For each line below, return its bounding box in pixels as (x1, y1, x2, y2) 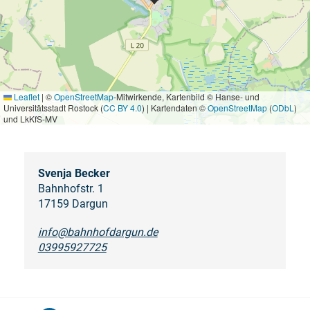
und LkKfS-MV (3, 112, 57, 125)
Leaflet (12, 90, 39, 102)
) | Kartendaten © (142, 101, 208, 113)
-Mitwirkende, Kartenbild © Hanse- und (113, 90, 259, 102)
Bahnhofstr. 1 (37, 181, 104, 195)
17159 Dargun (37, 197, 108, 210)
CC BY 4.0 (103, 101, 142, 113)
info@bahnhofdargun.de (37, 225, 158, 239)
